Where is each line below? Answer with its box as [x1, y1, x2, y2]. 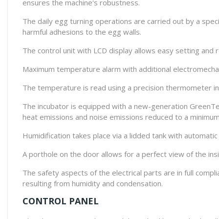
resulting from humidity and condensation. [22, 178, 163, 188]
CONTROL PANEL [22, 195, 99, 207]
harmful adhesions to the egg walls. [22, 27, 141, 37]
